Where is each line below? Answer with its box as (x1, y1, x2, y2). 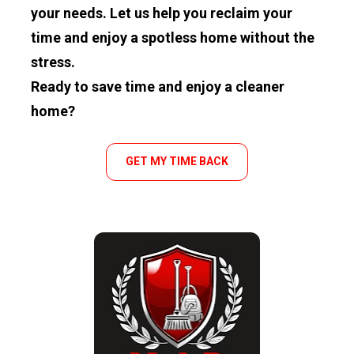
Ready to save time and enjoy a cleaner (31, 77, 285, 95)
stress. (31, 53, 76, 70)
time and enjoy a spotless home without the (31, 28, 315, 46)
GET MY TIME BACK (126, 155, 228, 168)
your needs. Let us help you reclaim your (31, 4, 293, 21)
